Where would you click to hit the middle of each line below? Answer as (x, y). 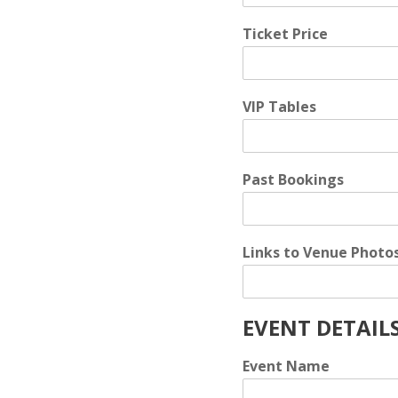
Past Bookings (293, 179)
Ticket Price (285, 34)
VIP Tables (279, 107)
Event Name (286, 366)
